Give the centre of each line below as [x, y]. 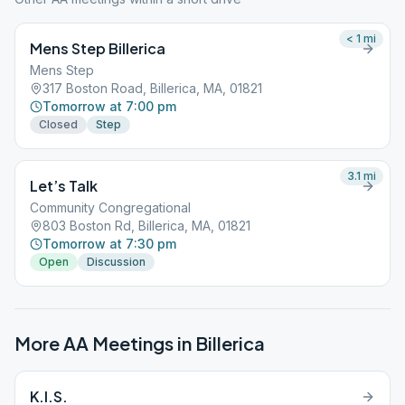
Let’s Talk [64, 186]
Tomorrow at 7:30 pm [109, 244]
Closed [58, 124]
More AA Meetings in [105, 343]
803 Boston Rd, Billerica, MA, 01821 [146, 226]
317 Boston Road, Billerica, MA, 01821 [152, 88]
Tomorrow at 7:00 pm [109, 106]
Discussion [116, 262]
